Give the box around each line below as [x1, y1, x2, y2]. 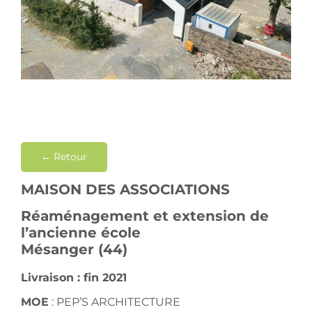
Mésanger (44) [20, 240, 127, 258]
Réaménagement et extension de [20, 207, 269, 224]
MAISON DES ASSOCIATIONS [20, 181, 230, 198]
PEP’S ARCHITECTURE [56, 295, 180, 309]
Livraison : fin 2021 [20, 271, 127, 285]
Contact [128, 17, 184, 34]
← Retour [40, 150, 87, 164]
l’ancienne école [20, 224, 141, 241]
